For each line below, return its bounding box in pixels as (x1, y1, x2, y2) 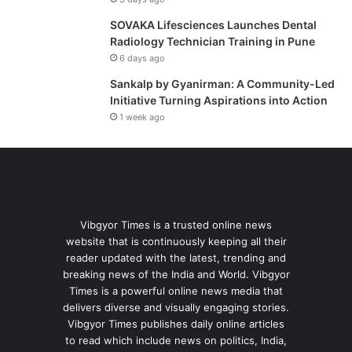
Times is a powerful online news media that (69, 284, 283, 298)
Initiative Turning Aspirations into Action (110, 93, 328, 108)
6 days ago (119, 53, 165, 64)
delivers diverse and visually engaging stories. (63, 301, 289, 314)
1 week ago (119, 112, 165, 123)
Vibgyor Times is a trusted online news (80, 218, 272, 232)
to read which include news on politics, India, (65, 334, 287, 347)
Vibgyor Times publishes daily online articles (68, 317, 284, 331)
